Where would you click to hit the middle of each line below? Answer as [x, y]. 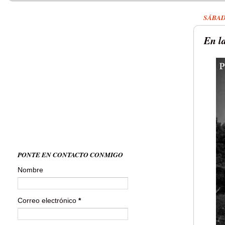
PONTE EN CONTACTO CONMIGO [70, 154]
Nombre [30, 170]
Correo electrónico [48, 200]
